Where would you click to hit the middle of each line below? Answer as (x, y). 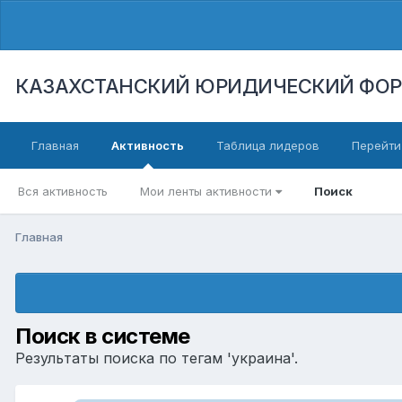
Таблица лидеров (268, 145)
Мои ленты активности (208, 191)
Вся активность (63, 191)
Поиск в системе (103, 336)
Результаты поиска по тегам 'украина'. (157, 358)
